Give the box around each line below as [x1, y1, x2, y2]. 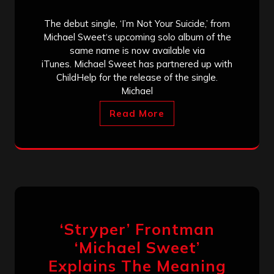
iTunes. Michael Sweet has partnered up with [42, 57, 232, 70]
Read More [109, 107, 165, 119]
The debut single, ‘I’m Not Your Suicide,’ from [44, 17, 230, 29]
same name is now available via [69, 44, 205, 56]
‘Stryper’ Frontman [59, 219, 215, 239]
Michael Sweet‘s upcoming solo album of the [43, 31, 231, 43]
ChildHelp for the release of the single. [56, 71, 218, 83]
